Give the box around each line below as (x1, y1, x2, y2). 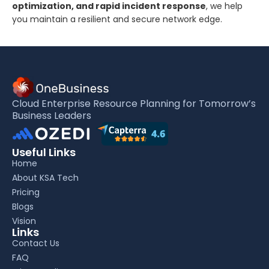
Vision (12, 214, 36, 227)
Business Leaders (12, 109, 91, 123)
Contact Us (12, 237, 59, 249)
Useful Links (12, 144, 76, 160)
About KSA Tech (12, 171, 79, 184)
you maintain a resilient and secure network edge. (12, 13, 222, 25)
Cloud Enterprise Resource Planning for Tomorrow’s (12, 97, 256, 111)
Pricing (12, 186, 40, 198)
